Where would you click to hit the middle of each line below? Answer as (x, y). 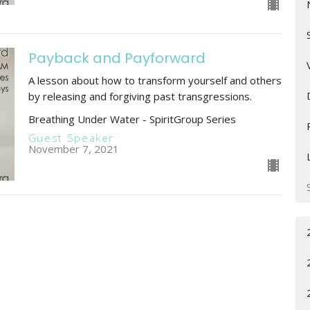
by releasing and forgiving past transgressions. (140, 97)
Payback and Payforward (117, 58)
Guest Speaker (71, 137)
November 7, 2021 (73, 148)
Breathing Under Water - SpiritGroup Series (132, 119)
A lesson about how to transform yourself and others (155, 81)
